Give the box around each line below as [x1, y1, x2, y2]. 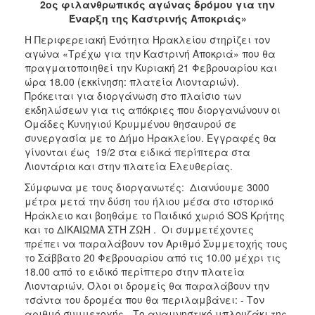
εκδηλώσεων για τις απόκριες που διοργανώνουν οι [25, 102, 281, 117]
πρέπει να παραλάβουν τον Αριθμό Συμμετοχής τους [25, 236, 288, 250]
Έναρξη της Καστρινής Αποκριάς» [68, 11, 247, 25]
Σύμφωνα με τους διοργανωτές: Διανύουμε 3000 [25, 179, 269, 194]
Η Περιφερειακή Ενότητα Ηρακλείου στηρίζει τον [25, 32, 270, 46]
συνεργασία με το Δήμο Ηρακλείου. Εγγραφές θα [25, 130, 276, 145]
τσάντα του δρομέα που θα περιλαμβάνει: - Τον [25, 292, 264, 307]
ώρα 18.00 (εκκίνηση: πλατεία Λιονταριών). [25, 74, 239, 89]
